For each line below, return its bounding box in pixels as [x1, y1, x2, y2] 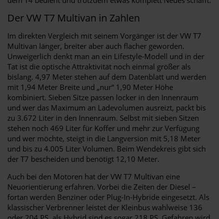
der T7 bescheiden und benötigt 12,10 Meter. [7, 153, 159, 164]
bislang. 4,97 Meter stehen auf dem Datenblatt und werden [7, 71, 206, 82]
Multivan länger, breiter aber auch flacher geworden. [7, 41, 184, 51]
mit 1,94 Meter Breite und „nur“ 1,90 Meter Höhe [7, 82, 173, 92]
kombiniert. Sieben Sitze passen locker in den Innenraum [7, 92, 198, 102]
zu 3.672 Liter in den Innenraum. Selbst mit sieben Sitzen [7, 112, 199, 123]
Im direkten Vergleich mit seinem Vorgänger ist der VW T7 [7, 30, 201, 41]
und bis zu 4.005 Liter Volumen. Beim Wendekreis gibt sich [7, 143, 206, 153]
